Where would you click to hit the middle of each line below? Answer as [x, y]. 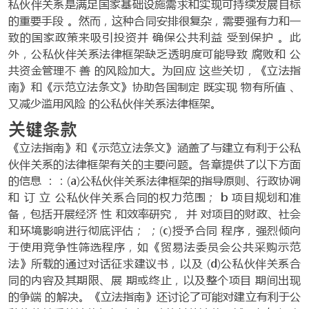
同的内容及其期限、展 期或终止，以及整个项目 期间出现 [154, 280]
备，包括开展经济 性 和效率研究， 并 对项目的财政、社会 [154, 213]
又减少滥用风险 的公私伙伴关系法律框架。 [115, 103]
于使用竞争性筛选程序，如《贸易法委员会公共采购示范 [154, 247]
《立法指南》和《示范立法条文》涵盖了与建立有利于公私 [154, 147]
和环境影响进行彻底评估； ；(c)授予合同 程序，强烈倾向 [154, 230]
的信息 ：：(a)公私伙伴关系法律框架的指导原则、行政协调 [154, 180]
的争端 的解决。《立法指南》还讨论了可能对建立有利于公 [154, 296]
